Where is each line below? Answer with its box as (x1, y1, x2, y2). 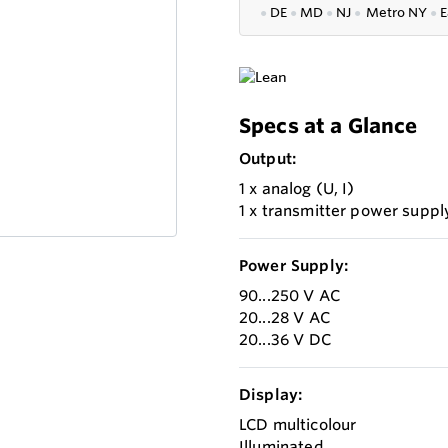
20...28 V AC (239, 308, 330, 328)
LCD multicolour (239, 415, 357, 435)
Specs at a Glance (239, 113, 418, 139)
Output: (239, 149, 297, 169)
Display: (239, 385, 303, 405)
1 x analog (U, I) (239, 179, 355, 199)
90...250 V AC (239, 286, 340, 306)
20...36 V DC (239, 330, 331, 350)
